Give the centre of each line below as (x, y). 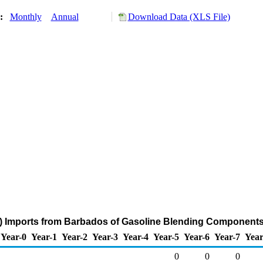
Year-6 (197, 237)
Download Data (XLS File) (179, 17)
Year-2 (75, 237)
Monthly (26, 17)
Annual (65, 17)
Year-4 (136, 237)
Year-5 (166, 237)
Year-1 (44, 237)
